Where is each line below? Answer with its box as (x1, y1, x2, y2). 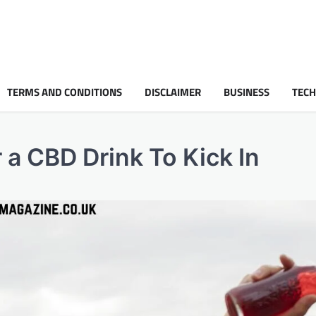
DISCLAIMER (145, 83, 201, 100)
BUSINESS (224, 83, 269, 100)
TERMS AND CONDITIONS (7, 83, 122, 100)
